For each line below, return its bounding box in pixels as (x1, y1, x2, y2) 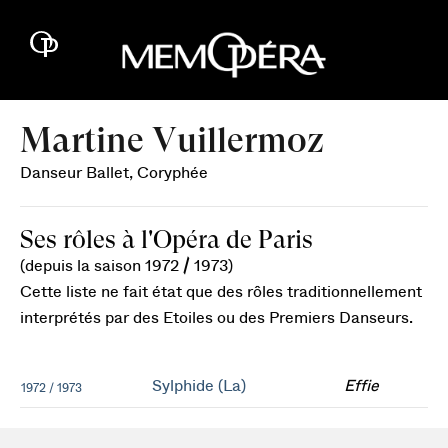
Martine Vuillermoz (20, 120, 324, 160)
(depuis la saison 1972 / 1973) (20, 258, 233, 274)
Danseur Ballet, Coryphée (20, 165, 208, 181)
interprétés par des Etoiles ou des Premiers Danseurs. (20, 310, 413, 326)
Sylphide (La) (152, 378, 246, 394)
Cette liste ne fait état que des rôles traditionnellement (20, 284, 422, 300)
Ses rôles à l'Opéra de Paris (20, 225, 313, 254)
